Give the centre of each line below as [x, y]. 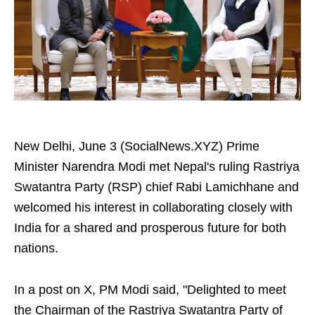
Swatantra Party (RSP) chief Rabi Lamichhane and [156, 187]
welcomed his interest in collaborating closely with [153, 207]
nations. [36, 248]
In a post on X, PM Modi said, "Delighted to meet [150, 290]
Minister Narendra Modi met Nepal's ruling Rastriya [157, 167]
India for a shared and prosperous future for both [150, 228]
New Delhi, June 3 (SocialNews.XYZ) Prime [137, 146]
